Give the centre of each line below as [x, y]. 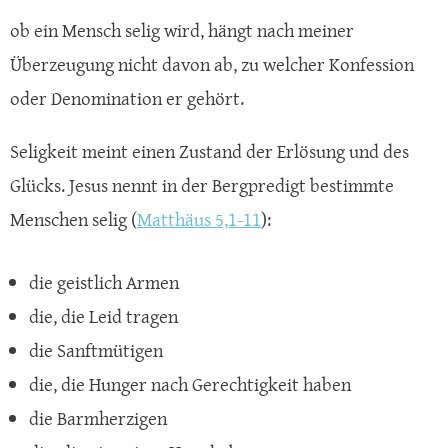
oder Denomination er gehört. [127, 99]
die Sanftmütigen [96, 350]
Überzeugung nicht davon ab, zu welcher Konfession [212, 65]
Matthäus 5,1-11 [199, 220]
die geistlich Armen [104, 282]
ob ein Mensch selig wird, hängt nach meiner [182, 31]
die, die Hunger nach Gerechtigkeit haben [190, 384]
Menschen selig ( [73, 220]
